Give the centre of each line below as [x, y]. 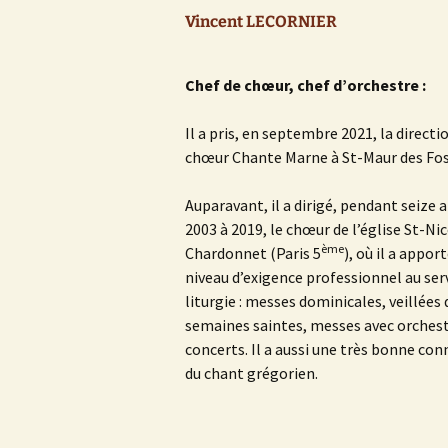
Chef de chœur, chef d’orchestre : [305, 85]
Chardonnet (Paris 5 [253, 253]
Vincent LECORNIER [261, 21]
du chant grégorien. [251, 373]
